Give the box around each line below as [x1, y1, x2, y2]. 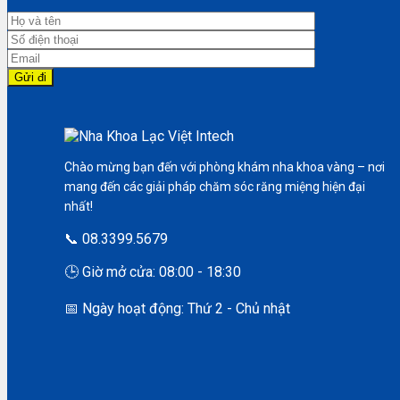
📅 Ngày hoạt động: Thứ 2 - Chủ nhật [64, 299, 290, 317]
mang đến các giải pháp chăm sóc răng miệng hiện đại [64, 179, 365, 194]
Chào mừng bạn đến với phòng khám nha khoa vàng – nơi [64, 159, 385, 174]
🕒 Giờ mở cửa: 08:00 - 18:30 [64, 262, 241, 280]
